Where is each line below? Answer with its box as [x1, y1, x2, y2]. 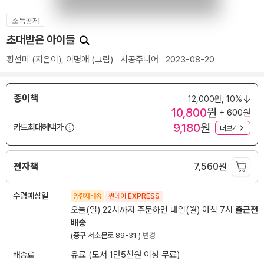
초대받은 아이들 [6, 33, 77, 47]
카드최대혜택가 [14, 121, 63, 133]
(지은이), [29, 54, 66, 65]
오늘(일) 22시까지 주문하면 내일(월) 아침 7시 [71, 204, 235, 216]
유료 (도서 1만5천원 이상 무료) [71, 249, 180, 260]
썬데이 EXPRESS [108, 192, 160, 201]
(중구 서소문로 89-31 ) [71, 231, 143, 240]
